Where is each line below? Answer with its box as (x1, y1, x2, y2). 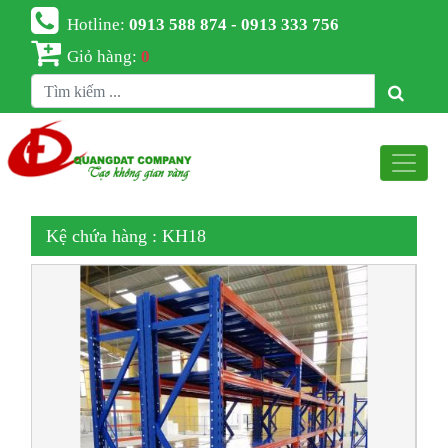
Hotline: (67, 14, 130, 32)
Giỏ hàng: (67, 46, 142, 64)
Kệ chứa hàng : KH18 (46, 227, 207, 246)
